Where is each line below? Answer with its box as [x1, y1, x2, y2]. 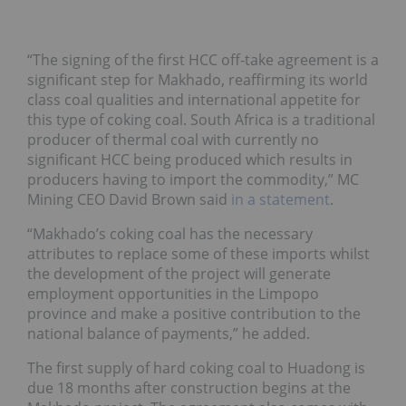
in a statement [231, 189, 330, 209]
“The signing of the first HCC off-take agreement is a [27, 50, 379, 70]
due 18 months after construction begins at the [27, 378, 351, 398]
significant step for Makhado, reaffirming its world [27, 70, 368, 90]
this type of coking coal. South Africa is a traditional [27, 110, 375, 130]
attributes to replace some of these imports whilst [27, 244, 370, 264]
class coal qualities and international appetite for [27, 90, 361, 110]
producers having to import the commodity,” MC [27, 169, 359, 189]
